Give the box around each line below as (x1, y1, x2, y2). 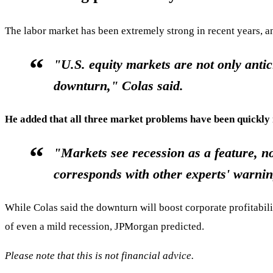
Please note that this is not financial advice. (5, 249, 194, 261)
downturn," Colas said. (54, 77, 183, 93)
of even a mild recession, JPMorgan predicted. (5, 220, 204, 232)
